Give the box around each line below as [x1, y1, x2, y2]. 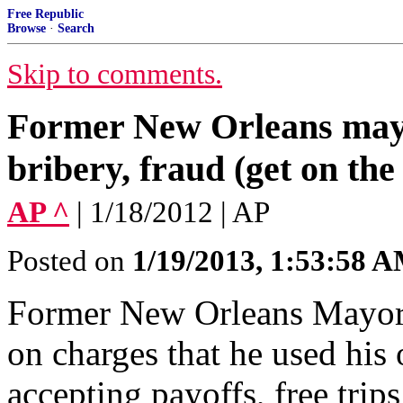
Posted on [7, 245, 132, 277]
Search [58, 22, 94, 35]
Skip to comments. [7, 58, 222, 90]
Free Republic [7, 7, 84, 21]
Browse [7, 22, 46, 35]
